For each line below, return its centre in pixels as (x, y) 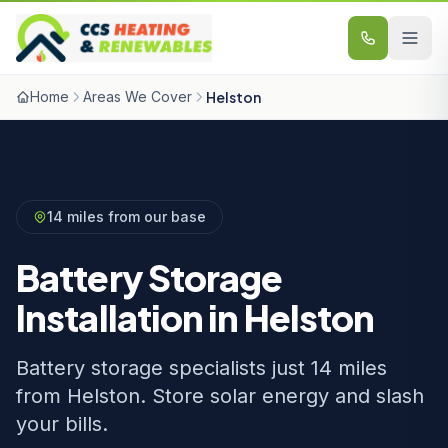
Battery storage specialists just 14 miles (201, 368)
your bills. (62, 424)
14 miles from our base (126, 216)
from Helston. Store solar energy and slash (220, 396)
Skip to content (73, 20)
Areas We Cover (137, 96)
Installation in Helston (195, 317)
